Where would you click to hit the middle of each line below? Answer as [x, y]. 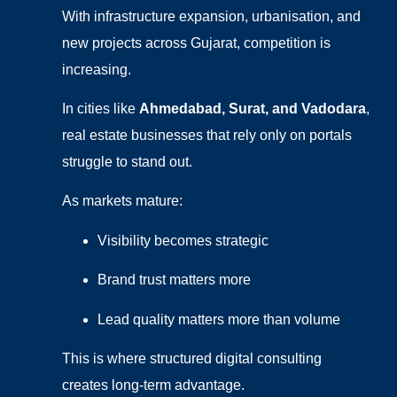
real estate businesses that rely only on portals [207, 135]
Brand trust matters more [174, 280]
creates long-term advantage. [153, 385]
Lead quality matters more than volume [219, 319]
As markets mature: [122, 201]
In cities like [101, 108]
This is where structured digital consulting [192, 358]
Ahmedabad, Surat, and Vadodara [253, 108]
